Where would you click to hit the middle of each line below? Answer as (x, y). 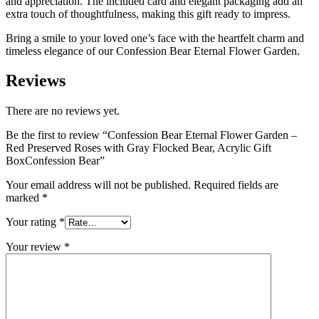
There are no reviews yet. (63, 111)
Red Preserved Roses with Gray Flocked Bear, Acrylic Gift (138, 148)
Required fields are (236, 185)
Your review (35, 247)
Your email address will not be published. (98, 185)
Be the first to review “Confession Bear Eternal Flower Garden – (151, 135)
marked (24, 198)
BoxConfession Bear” (55, 161)
